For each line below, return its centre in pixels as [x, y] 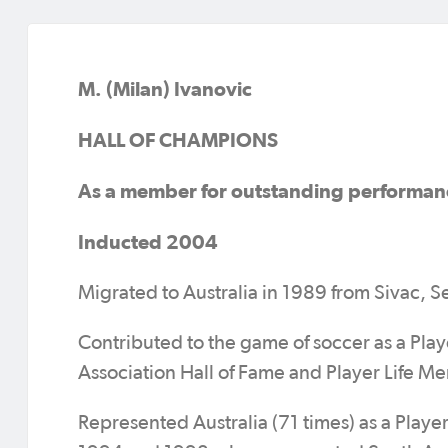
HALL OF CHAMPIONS [178, 140]
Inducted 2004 [148, 242]
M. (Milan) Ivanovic [165, 89]
